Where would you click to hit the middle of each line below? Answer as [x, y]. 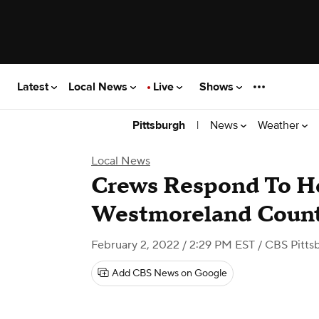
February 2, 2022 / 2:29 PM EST [173, 245]
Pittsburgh [159, 125]
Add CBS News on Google [169, 273]
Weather [280, 125]
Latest [34, 87]
